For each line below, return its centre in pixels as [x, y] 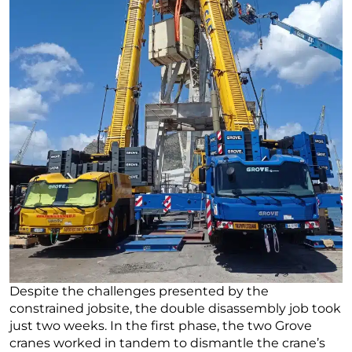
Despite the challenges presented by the [139, 291]
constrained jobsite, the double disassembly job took [175, 308]
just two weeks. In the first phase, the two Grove [161, 325]
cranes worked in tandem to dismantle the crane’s [167, 343]
